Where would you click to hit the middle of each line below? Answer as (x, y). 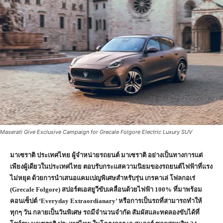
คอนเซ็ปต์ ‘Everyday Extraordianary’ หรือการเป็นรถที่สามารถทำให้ (106, 201)
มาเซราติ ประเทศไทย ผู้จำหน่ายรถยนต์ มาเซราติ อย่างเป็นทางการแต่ (106, 155)
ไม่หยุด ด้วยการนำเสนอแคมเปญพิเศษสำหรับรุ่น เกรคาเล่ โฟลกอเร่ (103, 178)
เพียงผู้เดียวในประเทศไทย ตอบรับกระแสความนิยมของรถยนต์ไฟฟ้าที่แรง (111, 166)
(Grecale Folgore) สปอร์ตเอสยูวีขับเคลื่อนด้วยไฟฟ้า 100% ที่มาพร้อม (106, 189)
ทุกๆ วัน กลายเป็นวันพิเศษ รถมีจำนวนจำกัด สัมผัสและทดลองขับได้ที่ (105, 212)
